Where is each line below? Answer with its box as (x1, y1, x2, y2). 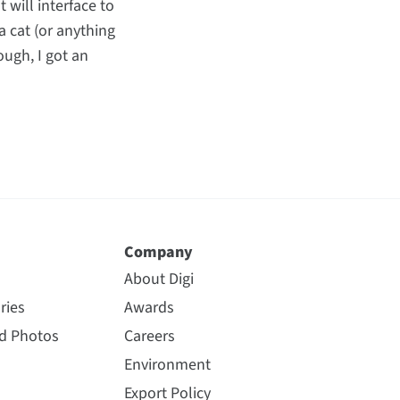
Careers (123, 325, 175, 347)
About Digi (123, 268, 194, 290)
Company (123, 241, 193, 263)
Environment (123, 354, 211, 376)
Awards (123, 296, 174, 319)
